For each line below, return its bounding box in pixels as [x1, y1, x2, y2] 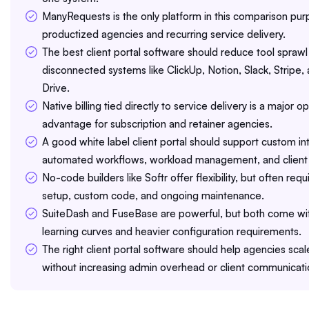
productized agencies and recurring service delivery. [42, 28, 286, 41]
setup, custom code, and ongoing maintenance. [42, 189, 264, 203]
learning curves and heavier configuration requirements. [42, 225, 301, 239]
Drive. [42, 81, 70, 95]
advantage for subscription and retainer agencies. [42, 117, 272, 131]
